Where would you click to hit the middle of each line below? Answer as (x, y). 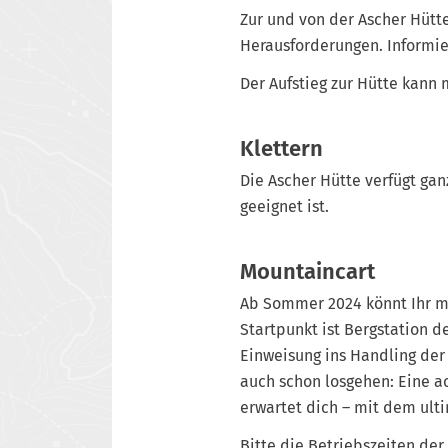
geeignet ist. (284, 206)
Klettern (281, 148)
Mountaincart (307, 271)
